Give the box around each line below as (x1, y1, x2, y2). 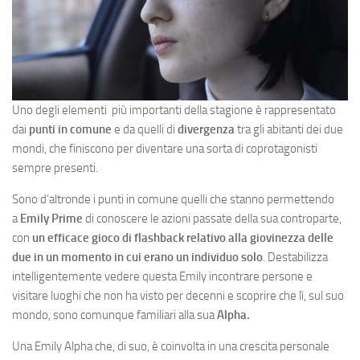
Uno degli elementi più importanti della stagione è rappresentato (12, 103, 336, 117)
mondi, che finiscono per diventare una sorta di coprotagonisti (12, 141, 317, 156)
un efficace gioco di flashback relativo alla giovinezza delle (32, 231, 333, 245)
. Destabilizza (263, 250, 328, 264)
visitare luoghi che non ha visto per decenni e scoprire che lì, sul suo (12, 288, 344, 303)
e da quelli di (112, 122, 178, 137)
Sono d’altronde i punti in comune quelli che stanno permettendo (12, 192, 334, 207)
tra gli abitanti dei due (235, 122, 343, 137)
